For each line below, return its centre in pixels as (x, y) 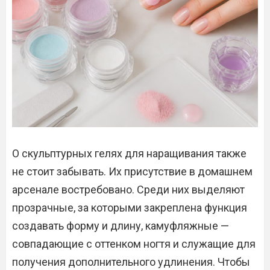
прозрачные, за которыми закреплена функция (130, 208)
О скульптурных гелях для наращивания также (129, 154)
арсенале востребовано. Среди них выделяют (128, 190)
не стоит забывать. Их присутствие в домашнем (132, 172)
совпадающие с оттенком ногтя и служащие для (134, 244)
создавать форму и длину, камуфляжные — (121, 226)
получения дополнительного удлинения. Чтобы (131, 262)
